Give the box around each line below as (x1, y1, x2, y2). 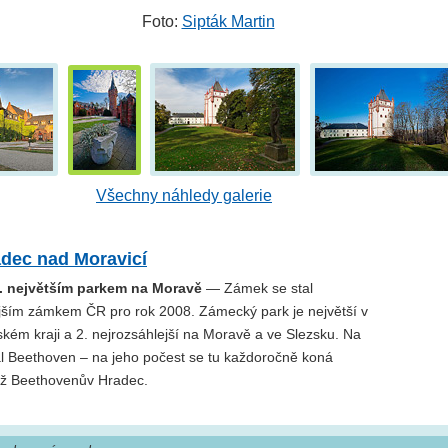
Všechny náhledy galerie (96, 187, 272, 205)
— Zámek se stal (202, 279, 313, 296)
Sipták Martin (181, 12, 275, 30)
